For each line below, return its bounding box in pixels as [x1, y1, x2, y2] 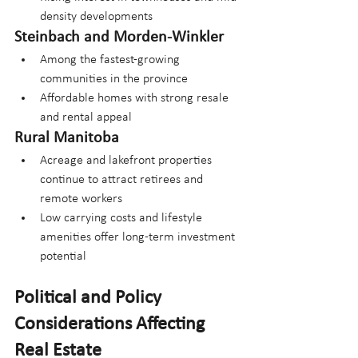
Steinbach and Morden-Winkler [14, 29, 224, 46]
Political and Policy [14, 288, 165, 308]
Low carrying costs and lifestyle [40, 211, 205, 225]
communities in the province [40, 72, 188, 86]
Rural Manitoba [14, 129, 119, 146]
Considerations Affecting [14, 314, 209, 334]
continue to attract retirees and [40, 173, 206, 186]
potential [40, 249, 86, 263]
